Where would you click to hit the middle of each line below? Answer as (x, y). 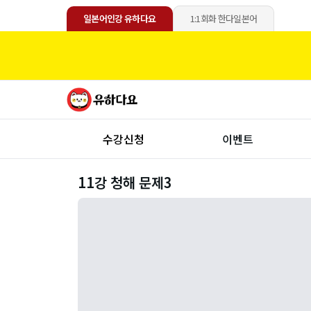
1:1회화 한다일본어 (224, 18)
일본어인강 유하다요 (120, 18)
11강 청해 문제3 (125, 182)
